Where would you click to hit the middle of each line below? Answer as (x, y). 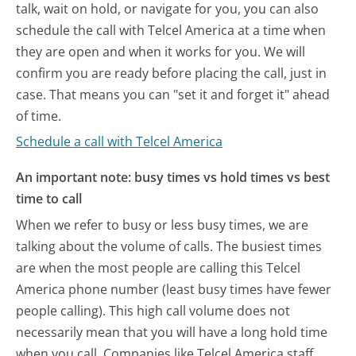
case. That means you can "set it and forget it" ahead (173, 94)
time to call (49, 198)
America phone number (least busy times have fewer (174, 289)
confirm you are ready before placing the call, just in (172, 73)
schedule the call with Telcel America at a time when (171, 30)
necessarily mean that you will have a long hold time (172, 332)
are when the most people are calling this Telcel (159, 267)
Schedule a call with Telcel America (120, 142)
